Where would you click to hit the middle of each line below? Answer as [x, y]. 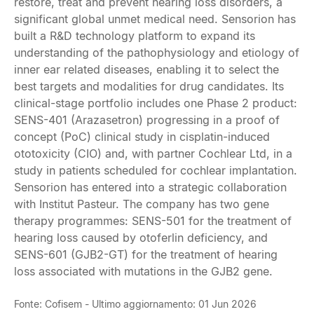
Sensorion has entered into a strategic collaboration [150, 187]
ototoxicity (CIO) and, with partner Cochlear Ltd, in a [153, 153]
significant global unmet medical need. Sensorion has [155, 19]
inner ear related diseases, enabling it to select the [146, 69]
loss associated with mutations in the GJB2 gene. [143, 271]
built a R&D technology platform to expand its [135, 36]
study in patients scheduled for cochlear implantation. [156, 170]
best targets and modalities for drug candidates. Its [149, 86]
